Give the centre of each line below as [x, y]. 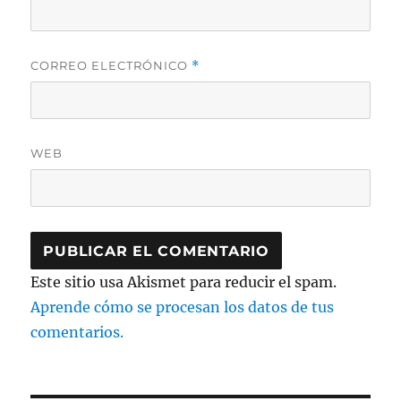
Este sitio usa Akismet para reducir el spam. [184, 282]
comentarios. [77, 333]
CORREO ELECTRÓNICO [111, 66]
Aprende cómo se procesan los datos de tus [183, 307]
